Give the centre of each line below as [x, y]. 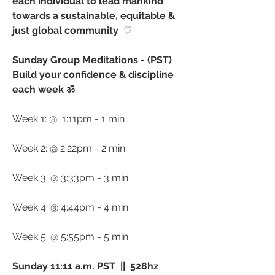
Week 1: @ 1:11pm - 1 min [70, 119]
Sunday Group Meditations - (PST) [92, 60]
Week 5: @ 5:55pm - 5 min [70, 237]
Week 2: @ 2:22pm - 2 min [70, 149]
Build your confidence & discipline [93, 75]
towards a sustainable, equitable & [94, 16]
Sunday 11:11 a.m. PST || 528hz [85, 266]
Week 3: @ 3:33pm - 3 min [70, 178]
